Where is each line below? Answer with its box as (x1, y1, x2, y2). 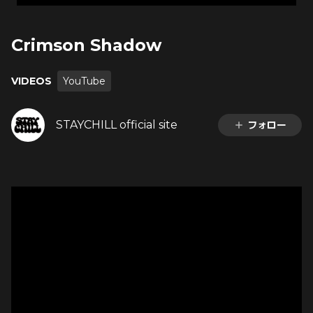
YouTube (63, 75, 105, 87)
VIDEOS (11, 74, 52, 87)
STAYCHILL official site (56, 118, 177, 131)
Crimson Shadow (11, 35, 161, 55)
